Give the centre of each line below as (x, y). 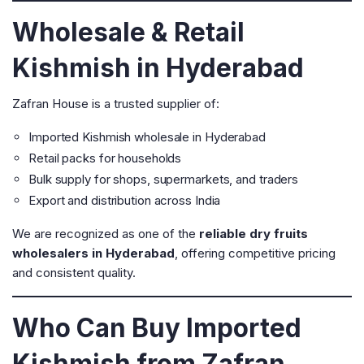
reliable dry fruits (253, 234)
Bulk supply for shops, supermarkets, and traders (164, 179)
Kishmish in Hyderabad (158, 68)
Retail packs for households (105, 158)
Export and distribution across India (125, 200)
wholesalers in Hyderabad (93, 253)
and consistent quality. (74, 273)
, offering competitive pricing (255, 253)
